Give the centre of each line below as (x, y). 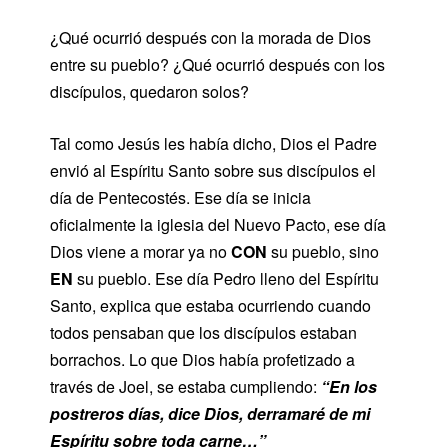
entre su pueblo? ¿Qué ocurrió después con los (217, 64)
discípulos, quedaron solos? (149, 91)
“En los (349, 386)
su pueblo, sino (323, 251)
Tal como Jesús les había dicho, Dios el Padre (213, 143)
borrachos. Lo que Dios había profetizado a (202, 359)
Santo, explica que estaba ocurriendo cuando (210, 305)
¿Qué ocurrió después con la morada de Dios (210, 37)
